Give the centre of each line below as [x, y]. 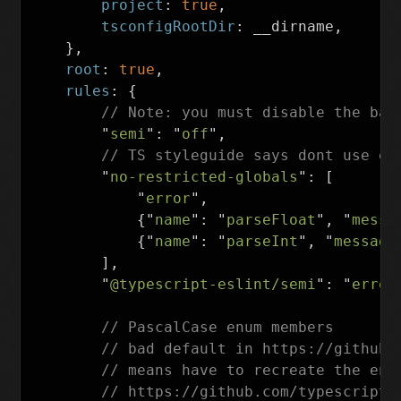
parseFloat [272, 220]
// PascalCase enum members [218, 327]
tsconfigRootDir [169, 26]
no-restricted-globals [205, 177]
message [366, 241]
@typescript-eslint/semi [213, 284]
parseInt [263, 241]
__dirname [294, 26]
